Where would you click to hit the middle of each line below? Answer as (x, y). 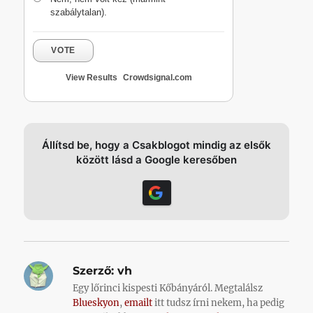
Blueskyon (96, 303)
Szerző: (94, 271)
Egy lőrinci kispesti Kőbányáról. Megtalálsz (168, 289)
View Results (91, 78)
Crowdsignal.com (157, 78)
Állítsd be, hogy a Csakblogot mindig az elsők (156, 145)
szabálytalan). (79, 13)
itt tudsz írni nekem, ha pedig (219, 303)
